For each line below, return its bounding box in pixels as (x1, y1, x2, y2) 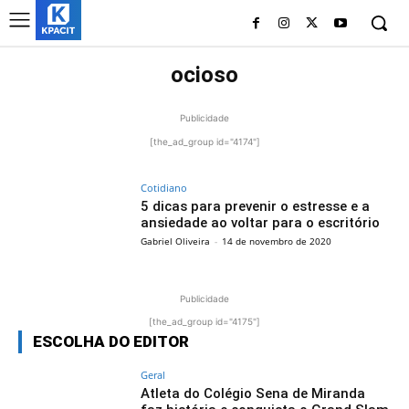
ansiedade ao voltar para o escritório (141, 215, 381, 231)
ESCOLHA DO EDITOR (33, 331, 189, 351)
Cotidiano (141, 181, 188, 194)
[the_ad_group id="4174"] (149, 136, 260, 147)
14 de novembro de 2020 (222, 235, 332, 247)
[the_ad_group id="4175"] (149, 315, 260, 327)
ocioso (171, 62, 238, 88)
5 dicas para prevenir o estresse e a (141, 198, 371, 215)
